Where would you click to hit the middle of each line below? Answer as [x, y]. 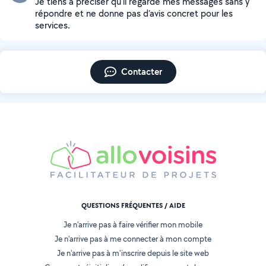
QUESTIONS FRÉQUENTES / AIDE [133, 206]
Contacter [141, 72]
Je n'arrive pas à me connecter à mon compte [133, 239]
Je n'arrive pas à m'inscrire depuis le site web [133, 253]
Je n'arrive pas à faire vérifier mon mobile [133, 225]
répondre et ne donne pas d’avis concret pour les [134, 13]
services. [53, 25]
